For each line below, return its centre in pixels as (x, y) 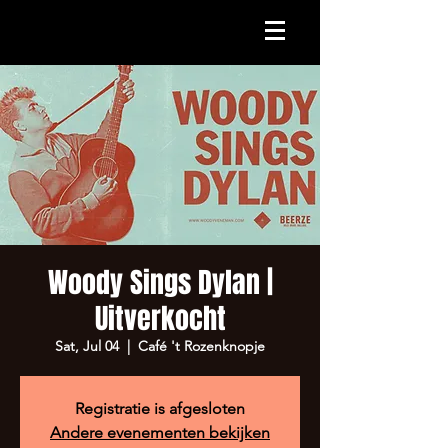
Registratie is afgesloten (160, 408)
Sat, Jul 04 (87, 346)
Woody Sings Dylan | (160, 282)
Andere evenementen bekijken (160, 432)
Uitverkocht (160, 318)
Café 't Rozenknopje (201, 346)
